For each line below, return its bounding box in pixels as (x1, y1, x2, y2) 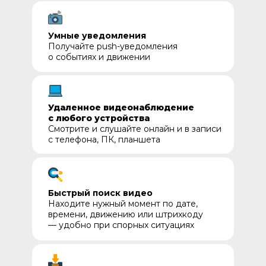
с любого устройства (48, 113, 150, 123)
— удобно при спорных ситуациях (48, 220, 194, 230)
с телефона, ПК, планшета (48, 134, 160, 145)
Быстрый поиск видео (48, 188, 153, 198)
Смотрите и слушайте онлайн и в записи (48, 123, 221, 134)
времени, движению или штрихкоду (48, 209, 203, 220)
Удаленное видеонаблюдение (48, 102, 194, 113)
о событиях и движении (48, 52, 150, 62)
